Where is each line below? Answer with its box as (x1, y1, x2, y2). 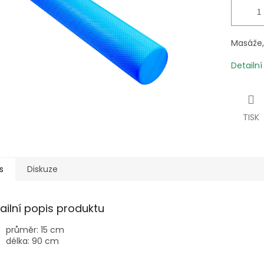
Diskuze (27, 163, 58, 176)
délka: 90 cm (6, 235, 59, 247)
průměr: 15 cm (6, 224, 64, 236)
